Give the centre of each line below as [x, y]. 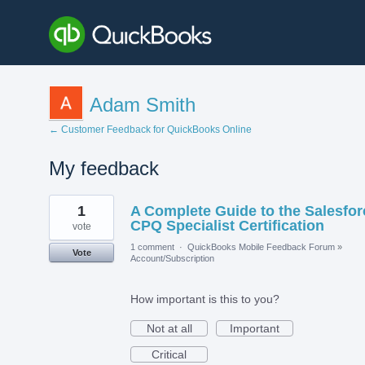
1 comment [152, 246]
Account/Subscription [172, 258]
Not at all [169, 328]
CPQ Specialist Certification [227, 225]
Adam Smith [143, 104]
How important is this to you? [205, 299]
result [63, 211]
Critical [169, 354]
